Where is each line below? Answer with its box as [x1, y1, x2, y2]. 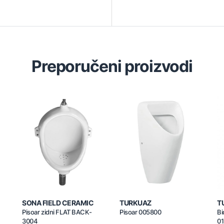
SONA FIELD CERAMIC [22, 198, 94, 207]
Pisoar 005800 [119, 208, 161, 216]
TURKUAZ [119, 198, 151, 207]
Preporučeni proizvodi [31, 56, 193, 76]
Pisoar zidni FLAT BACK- [22, 208, 92, 216]
